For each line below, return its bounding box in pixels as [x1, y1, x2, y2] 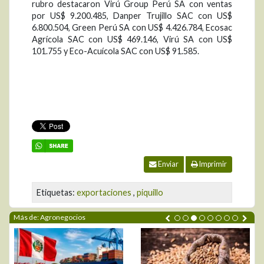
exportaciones [77, 187, 131, 197]
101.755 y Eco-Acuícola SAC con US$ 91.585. [32, 45, 199, 56]
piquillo [137, 187, 163, 197]
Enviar [157, 159, 179, 169]
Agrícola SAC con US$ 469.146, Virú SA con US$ [32, 34, 232, 44]
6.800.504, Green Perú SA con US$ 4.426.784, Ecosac [32, 22, 232, 32]
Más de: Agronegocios [14, 212, 85, 222]
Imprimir [198, 159, 227, 169]
